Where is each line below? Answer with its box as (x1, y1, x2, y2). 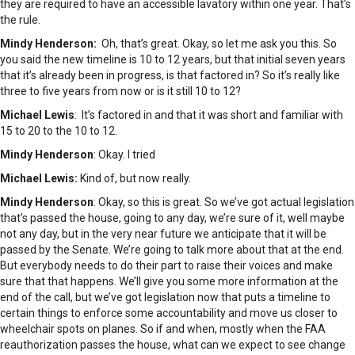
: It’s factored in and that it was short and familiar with (74, 109, 343, 122)
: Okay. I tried (94, 148, 155, 162)
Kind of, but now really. (80, 172, 191, 185)
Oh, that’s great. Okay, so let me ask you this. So (97, 37, 337, 51)
